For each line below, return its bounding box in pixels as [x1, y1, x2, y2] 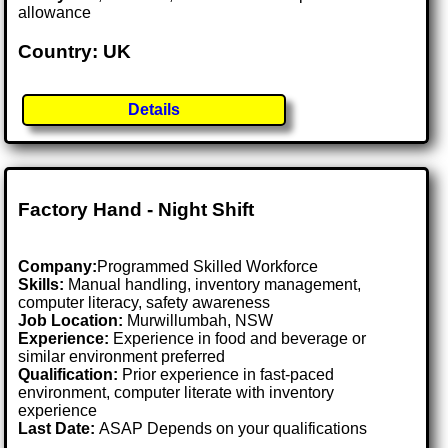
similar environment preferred [18, 348, 226, 366]
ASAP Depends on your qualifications [99, 420, 368, 438]
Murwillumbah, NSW [127, 312, 274, 330]
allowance [18, 3, 92, 21]
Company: [18, 258, 98, 276]
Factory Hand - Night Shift [18, 199, 255, 221]
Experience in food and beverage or [109, 330, 367, 348]
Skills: [18, 276, 65, 294]
